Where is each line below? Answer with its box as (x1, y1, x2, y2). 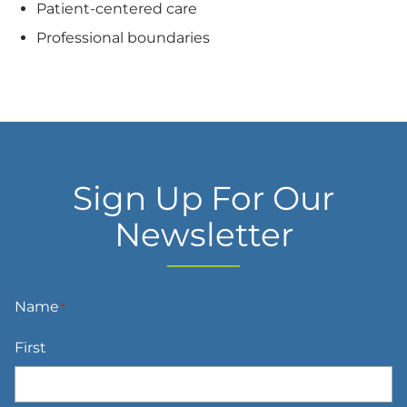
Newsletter (114, 213, 293, 254)
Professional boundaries (36, 28, 210, 46)
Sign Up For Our (73, 177, 334, 218)
